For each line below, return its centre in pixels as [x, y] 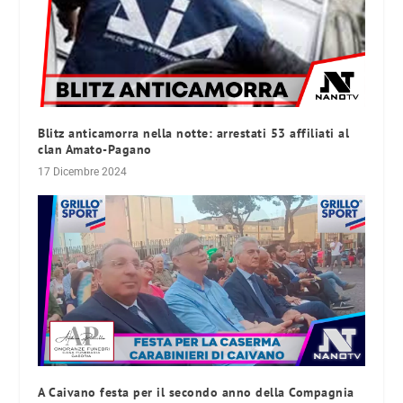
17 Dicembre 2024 [83, 171]
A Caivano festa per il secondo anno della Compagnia [196, 393]
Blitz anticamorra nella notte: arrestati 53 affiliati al [194, 133]
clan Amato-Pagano [95, 149]
